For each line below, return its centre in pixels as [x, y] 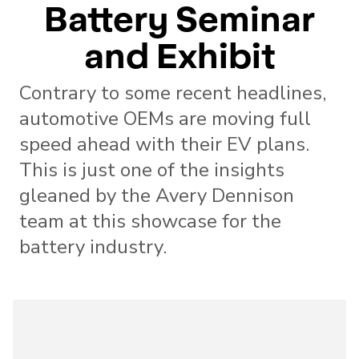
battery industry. [93, 246]
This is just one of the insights [152, 169]
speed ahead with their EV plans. [164, 144]
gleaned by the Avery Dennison [157, 195]
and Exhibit [179, 53]
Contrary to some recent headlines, [173, 93]
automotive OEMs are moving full [165, 118]
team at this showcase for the [150, 221]
